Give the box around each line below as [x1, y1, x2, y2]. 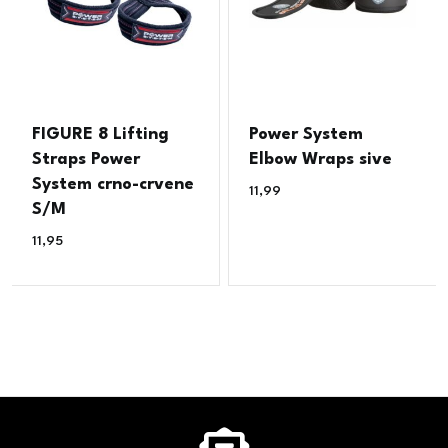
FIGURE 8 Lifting [32, 126, 170, 144]
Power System [249, 126, 364, 144]
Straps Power [32, 151, 141, 169]
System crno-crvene [32, 176, 195, 194]
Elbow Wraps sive [249, 151, 393, 169]
